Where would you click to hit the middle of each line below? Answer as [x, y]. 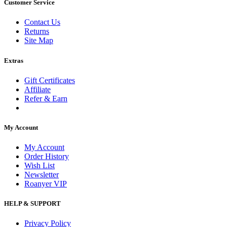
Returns [37, 31]
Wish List [40, 166]
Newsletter [42, 175]
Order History [47, 157]
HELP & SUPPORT [32, 204]
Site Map [39, 41]
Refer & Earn [46, 98]
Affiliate [37, 89]
